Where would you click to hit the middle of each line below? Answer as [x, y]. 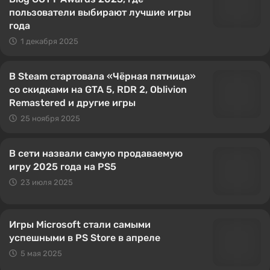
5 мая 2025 [41, 253]
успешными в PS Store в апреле [85, 238]
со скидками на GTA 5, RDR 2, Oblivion [98, 89]
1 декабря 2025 [49, 41]
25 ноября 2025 [50, 118]
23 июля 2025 [47, 182]
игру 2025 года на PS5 [63, 167]
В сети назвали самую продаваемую [96, 153]
